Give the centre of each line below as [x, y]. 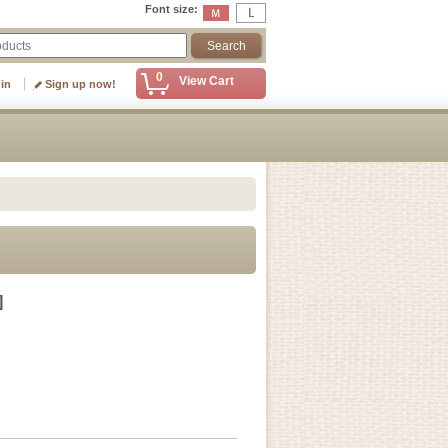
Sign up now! [80, 84]
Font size [169, 9]
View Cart [206, 81]
